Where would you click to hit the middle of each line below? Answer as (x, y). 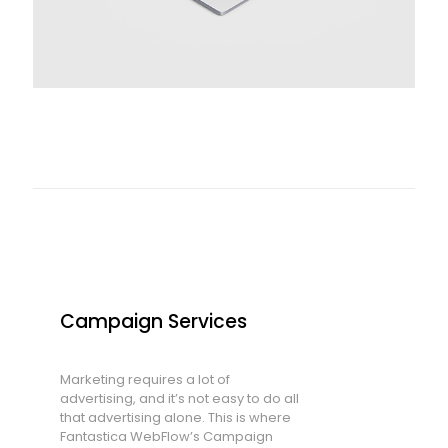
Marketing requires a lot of (144, 380)
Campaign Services (153, 322)
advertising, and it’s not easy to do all (179, 399)
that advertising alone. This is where (175, 418)
